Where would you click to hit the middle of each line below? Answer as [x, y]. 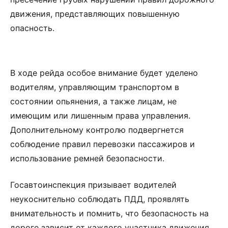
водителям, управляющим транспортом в [95, 87]
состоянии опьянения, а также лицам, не [93, 101]
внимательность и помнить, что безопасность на [109, 213]
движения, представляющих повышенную [95, 14]
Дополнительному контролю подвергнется [97, 130]
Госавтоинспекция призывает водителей [93, 185]
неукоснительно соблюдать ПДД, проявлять [100, 199]
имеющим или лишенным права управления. [100, 116]
